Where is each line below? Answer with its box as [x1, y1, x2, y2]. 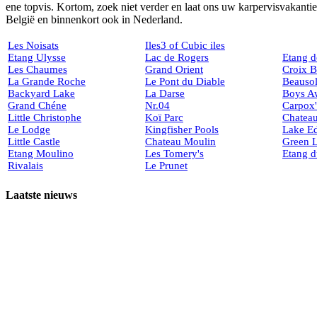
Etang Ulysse [8, 52, 66, 64]
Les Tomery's [145, 148, 204, 160]
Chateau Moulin [145, 136, 216, 148]
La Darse [145, 88, 185, 100]
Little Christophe [8, 112, 81, 124]
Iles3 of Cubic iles [145, 40, 225, 52]
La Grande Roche [8, 76, 86, 88]
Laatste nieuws [6, 189, 77, 202]
